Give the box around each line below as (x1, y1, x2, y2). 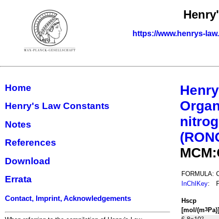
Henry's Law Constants (5, 101, 109, 111)
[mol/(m (181, 206, 205, 214)
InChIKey (181, 180, 208, 188)
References (5, 137, 56, 148)
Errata (5, 174, 32, 185)
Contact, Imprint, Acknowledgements (5, 194, 131, 202)
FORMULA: (181, 170, 214, 178)
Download (5, 155, 50, 166)
